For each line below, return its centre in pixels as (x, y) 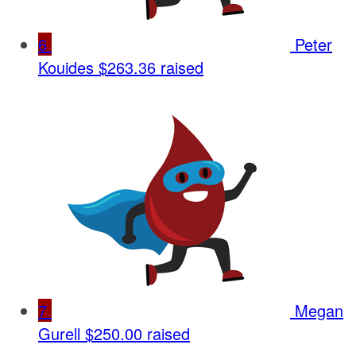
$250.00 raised (137, 333)
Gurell (59, 333)
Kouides (66, 67)
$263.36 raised (151, 67)
